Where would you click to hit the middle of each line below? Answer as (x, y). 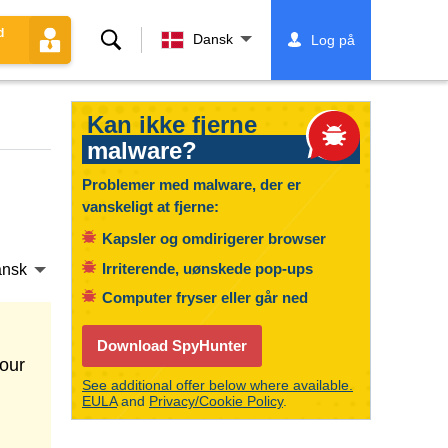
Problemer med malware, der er (191, 184)
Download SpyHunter (172, 345)
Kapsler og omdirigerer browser (214, 238)
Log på (332, 40)
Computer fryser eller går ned (205, 297)
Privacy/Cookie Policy (216, 401)
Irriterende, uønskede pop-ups (207, 268)
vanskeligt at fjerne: (150, 206)
